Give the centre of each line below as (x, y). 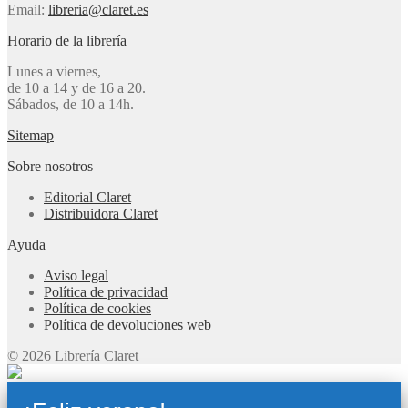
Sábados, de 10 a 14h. (71, 105)
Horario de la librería (67, 41)
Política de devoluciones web (127, 325)
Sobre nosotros (50, 167)
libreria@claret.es (98, 10)
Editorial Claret (87, 198)
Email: (28, 10)
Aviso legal (76, 276)
